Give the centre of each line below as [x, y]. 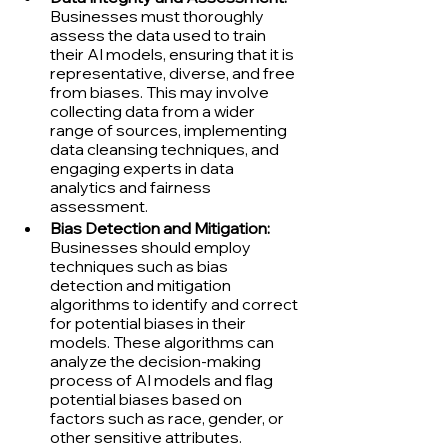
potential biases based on [147, 398]
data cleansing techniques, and [166, 148]
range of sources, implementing [170, 129]
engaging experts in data [143, 167]
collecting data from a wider [154, 110]
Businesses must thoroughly [158, 15]
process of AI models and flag [163, 379]
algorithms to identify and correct [175, 303]
